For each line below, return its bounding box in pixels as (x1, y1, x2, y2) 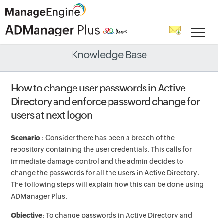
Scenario (11, 134, 41, 142)
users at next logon (11, 109, 93, 121)
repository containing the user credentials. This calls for (11, 145, 192, 153)
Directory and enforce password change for (11, 96, 200, 108)
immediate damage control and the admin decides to (11, 157, 184, 165)
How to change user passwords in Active (11, 82, 186, 94)
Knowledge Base (72, 49, 146, 61)
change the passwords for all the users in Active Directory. (11, 169, 200, 177)
